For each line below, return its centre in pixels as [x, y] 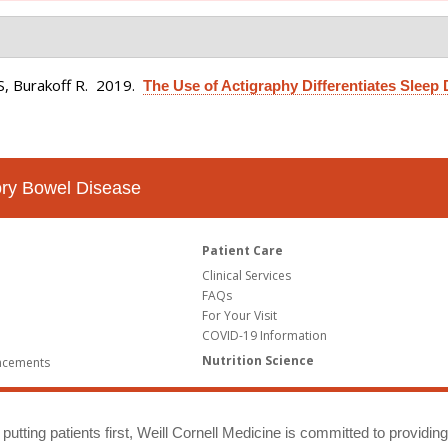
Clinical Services [247, 276]
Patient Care [243, 251]
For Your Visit [240, 316]
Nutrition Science [258, 361]
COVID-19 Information [265, 336]
